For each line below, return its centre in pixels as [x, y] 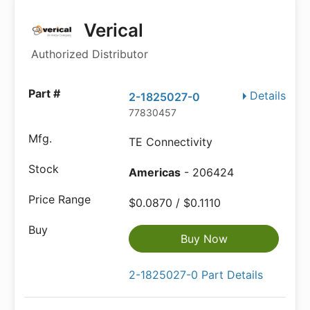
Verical [112, 30]
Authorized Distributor [90, 54]
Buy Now [204, 239]
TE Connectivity [171, 142]
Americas [155, 172]
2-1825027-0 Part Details [196, 275]
